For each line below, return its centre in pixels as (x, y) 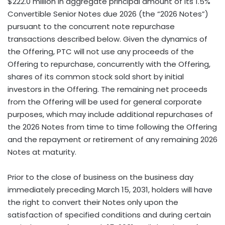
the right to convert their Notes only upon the (93, 202)
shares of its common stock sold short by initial (96, 76)
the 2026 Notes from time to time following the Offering (112, 127)
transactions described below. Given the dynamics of (107, 39)
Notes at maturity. (42, 152)
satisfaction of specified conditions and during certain (109, 214)
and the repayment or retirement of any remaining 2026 (113, 139)
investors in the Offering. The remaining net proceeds (107, 89)
